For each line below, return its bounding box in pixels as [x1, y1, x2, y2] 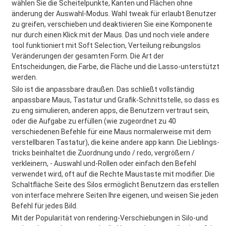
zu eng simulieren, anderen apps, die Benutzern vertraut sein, [12, 106, 209, 115]
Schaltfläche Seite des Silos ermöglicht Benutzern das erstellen [12, 181, 219, 189]
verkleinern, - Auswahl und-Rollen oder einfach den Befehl [12, 159, 196, 167]
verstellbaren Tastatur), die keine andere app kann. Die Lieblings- [12, 138, 219, 146]
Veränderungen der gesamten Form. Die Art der [12, 52, 164, 60]
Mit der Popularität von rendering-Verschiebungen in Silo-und [12, 214, 208, 222]
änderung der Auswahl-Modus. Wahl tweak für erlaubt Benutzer [12, 10, 216, 18]
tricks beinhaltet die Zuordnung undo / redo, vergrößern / [12, 149, 195, 157]
